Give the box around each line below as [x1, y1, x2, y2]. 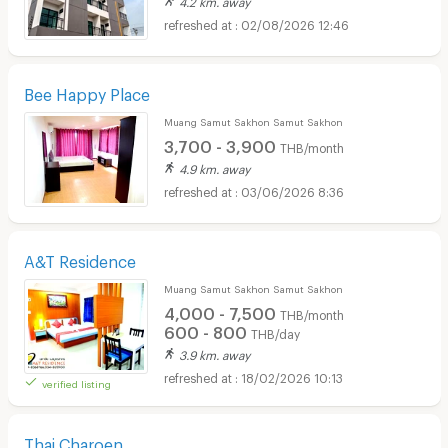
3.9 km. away [178, 348, 250, 359]
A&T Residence [23, 252, 136, 266]
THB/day [250, 326, 300, 337]
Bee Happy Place [23, 85, 150, 99]
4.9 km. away [178, 162, 250, 173]
